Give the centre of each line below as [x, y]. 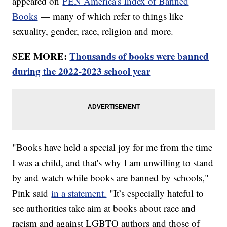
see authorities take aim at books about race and [104, 208]
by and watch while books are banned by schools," [111, 178]
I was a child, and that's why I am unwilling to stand [113, 163]
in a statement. [79, 193]
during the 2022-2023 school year [82, 71]
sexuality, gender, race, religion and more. [93, 31]
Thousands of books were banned [139, 56]
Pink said [32, 193]
